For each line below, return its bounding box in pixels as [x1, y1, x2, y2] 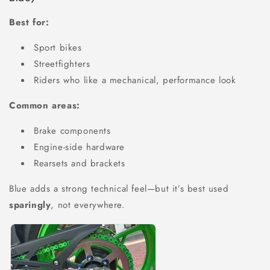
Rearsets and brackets [34, 157, 125, 170]
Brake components [34, 124, 111, 137]
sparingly [9, 198, 51, 212]
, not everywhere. [51, 198, 125, 212]
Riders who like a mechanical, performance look [34, 74, 236, 87]
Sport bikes [34, 41, 82, 54]
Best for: [9, 16, 49, 29]
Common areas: [9, 99, 80, 112]
